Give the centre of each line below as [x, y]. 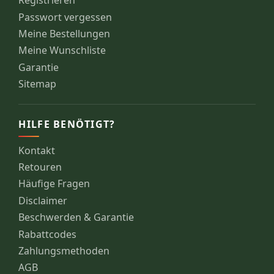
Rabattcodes [48, 234]
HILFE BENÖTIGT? [67, 124]
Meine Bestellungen [65, 33]
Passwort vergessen [65, 17]
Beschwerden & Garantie [76, 217]
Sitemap [38, 84]
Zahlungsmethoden [64, 251]
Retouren [40, 167]
